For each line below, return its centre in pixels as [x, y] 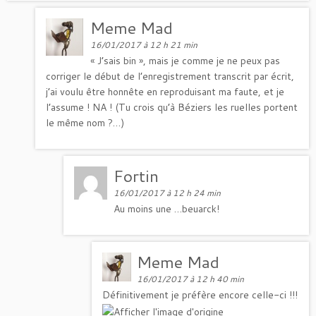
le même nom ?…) [85, 123]
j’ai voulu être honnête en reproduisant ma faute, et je [165, 92]
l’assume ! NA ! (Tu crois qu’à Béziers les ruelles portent [172, 107]
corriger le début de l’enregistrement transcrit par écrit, [170, 76]
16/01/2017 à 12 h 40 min [191, 279]
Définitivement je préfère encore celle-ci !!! [200, 295]
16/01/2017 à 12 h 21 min [144, 45]
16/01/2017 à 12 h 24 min [168, 193]
